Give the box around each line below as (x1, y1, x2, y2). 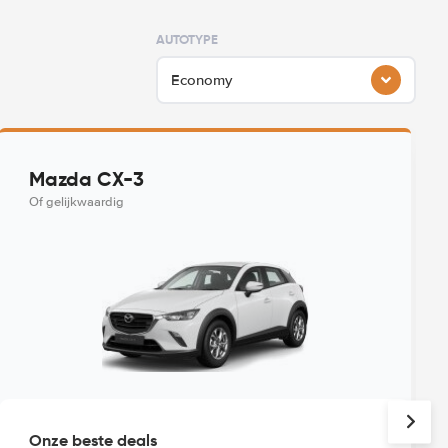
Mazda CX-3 (29, 166, 145, 192)
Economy (171, 71, 232, 89)
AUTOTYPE (156, 31, 218, 48)
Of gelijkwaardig (29, 194, 125, 210)
